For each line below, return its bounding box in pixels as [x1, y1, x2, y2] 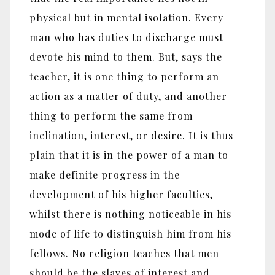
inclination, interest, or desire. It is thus [29, 129, 233, 142]
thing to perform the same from [29, 109, 193, 123]
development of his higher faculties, [29, 188, 213, 201]
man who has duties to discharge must [29, 31, 223, 44]
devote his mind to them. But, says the [29, 50, 222, 64]
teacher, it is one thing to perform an [29, 70, 219, 83]
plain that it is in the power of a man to [29, 149, 228, 162]
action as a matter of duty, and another [29, 90, 227, 103]
